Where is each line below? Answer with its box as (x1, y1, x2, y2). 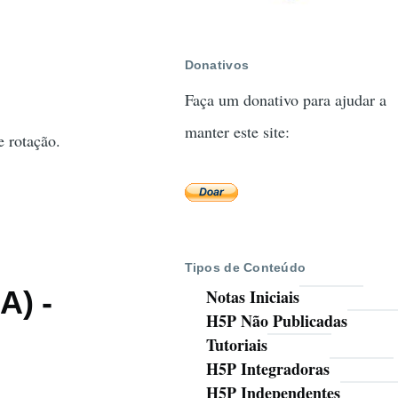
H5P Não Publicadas (205, 309, 347, 333)
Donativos (184, 58, 250, 72)
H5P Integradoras (205, 357, 330, 381)
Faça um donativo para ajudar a (184, 88, 386, 110)
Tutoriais (205, 333, 267, 357)
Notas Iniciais (205, 285, 299, 309)
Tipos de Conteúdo (184, 259, 306, 275)
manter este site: (184, 120, 290, 142)
